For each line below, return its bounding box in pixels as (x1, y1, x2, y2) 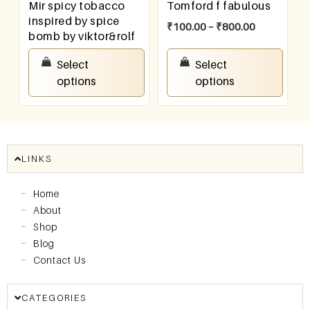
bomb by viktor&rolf (28, 28, 136, 43)
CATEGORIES (21, 291, 86, 303)
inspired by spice (28, 13, 120, 28)
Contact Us (33, 253, 86, 266)
